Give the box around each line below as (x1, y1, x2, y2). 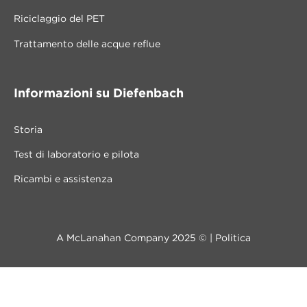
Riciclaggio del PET (14, 15, 105, 24)
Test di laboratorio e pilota (14, 151, 139, 160)
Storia (14, 125, 42, 134)
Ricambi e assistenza (14, 175, 112, 184)
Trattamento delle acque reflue (14, 40, 160, 49)
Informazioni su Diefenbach (14, 88, 184, 99)
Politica (215, 234, 251, 243)
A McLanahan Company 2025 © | (56, 234, 215, 243)
